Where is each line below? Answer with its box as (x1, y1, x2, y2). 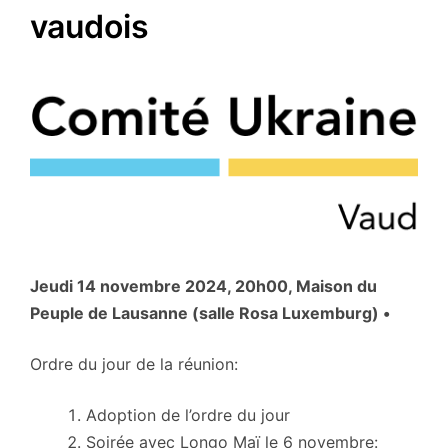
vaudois (30, 6, 149, 46)
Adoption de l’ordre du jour (86, 405, 290, 426)
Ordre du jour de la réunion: (30, 354, 238, 375)
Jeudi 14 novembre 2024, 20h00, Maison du (30, 276, 377, 297)
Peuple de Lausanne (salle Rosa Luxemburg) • (30, 303, 390, 324)
